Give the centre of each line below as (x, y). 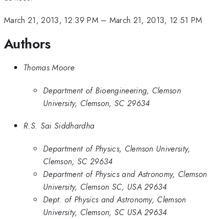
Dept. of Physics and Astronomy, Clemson (115, 199)
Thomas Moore (49, 68)
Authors (27, 44)
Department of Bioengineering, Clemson (112, 90)
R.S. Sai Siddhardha (59, 126)
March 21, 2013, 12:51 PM (156, 20)
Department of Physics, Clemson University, (117, 148)
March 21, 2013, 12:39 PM (51, 20)
